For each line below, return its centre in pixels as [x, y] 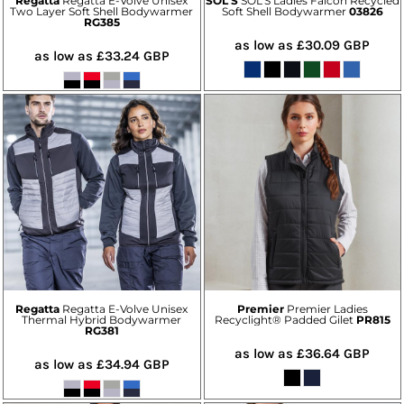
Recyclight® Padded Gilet [284, 320]
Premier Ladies [327, 309]
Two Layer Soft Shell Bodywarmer [102, 11]
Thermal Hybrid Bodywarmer [102, 320]
